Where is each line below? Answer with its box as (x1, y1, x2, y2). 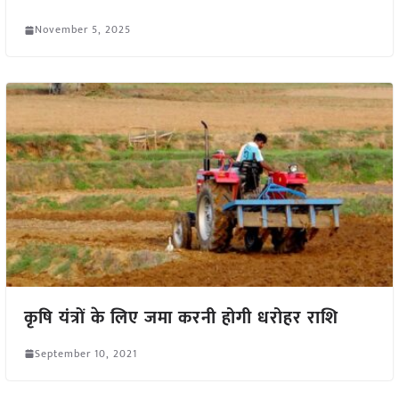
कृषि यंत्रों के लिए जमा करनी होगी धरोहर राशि (23, 302, 338, 333)
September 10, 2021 (34, 344, 137, 362)
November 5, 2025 (34, 20, 131, 39)
